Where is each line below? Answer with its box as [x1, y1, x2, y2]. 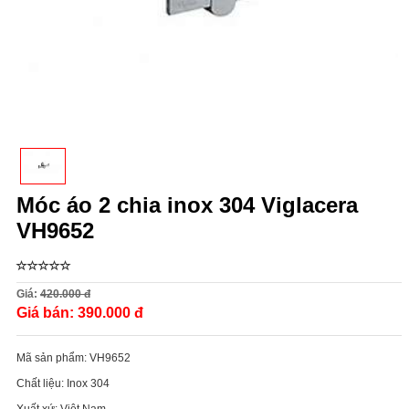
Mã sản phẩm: [16, 351, 89, 364]
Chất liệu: [16, 376, 67, 390]
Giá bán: [16, 304, 78, 320]
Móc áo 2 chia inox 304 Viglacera [16, 192, 358, 217]
